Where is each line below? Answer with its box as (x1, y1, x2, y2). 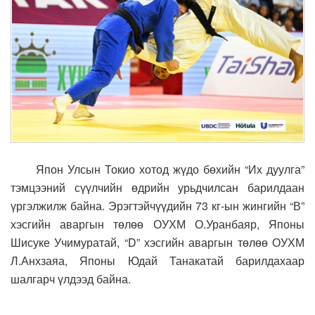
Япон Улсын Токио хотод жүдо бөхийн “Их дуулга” (23, 161, 304, 178)
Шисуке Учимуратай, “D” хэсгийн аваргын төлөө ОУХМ (11, 234, 304, 251)
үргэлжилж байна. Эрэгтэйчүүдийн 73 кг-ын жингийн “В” (11, 198, 304, 214)
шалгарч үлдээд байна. (11, 271, 131, 288)
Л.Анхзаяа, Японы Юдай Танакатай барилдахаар (11, 252, 304, 269)
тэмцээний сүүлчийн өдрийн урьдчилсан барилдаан (11, 179, 304, 196)
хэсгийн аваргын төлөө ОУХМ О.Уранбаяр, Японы (11, 216, 304, 233)
